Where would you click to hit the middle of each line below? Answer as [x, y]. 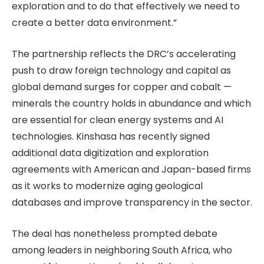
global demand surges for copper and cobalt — [122, 87]
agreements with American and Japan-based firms [131, 169]
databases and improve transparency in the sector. [132, 202]
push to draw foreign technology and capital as [121, 70]
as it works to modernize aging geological [107, 186]
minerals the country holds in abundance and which [131, 103]
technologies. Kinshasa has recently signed [111, 136]
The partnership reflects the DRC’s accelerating [124, 54]
